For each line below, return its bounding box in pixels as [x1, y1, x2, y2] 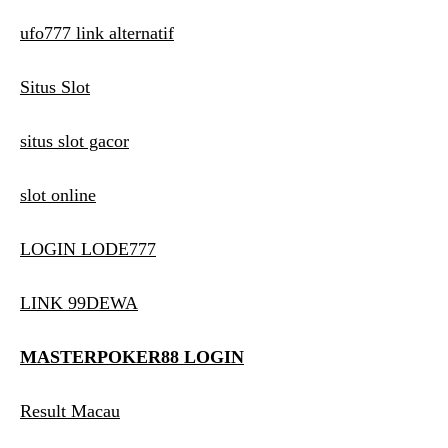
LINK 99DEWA [20, 293, 138, 314]
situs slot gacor [20, 131, 129, 152]
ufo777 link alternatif [20, 23, 174, 44]
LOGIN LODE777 [20, 239, 156, 260]
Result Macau [20, 401, 120, 422]
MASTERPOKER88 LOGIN [20, 347, 244, 368]
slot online [20, 185, 96, 206]
